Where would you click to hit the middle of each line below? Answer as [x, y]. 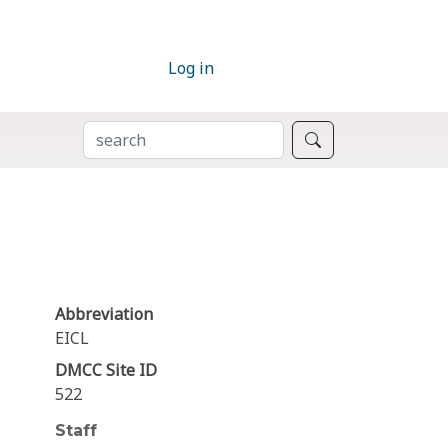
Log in [191, 68]
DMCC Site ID [106, 370]
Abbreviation [104, 314]
